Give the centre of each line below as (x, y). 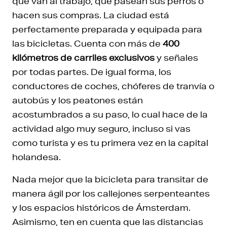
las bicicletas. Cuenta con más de (87, 43)
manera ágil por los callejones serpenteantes (111, 193)
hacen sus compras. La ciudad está (91, 15)
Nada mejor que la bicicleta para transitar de (110, 179)
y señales (176, 58)
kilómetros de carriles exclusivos (83, 58)
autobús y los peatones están (78, 100)
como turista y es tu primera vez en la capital (110, 143)
